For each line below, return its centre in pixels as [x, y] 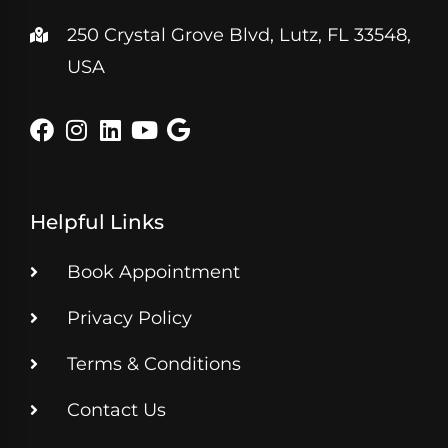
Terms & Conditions [154, 363]
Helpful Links [97, 221]
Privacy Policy [129, 317]
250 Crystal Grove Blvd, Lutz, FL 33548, [239, 34]
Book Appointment [153, 271]
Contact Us [116, 409]
